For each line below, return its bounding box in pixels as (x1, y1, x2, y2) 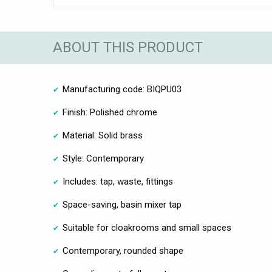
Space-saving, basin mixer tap (63, 199, 182, 210)
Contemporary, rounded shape (63, 245, 183, 256)
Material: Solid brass (63, 129, 143, 141)
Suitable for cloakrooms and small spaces (63, 222, 231, 233)
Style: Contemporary (63, 152, 144, 164)
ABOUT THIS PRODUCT (53, 39, 203, 56)
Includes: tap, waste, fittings (63, 175, 173, 187)
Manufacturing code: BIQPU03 (63, 83, 182, 95)
